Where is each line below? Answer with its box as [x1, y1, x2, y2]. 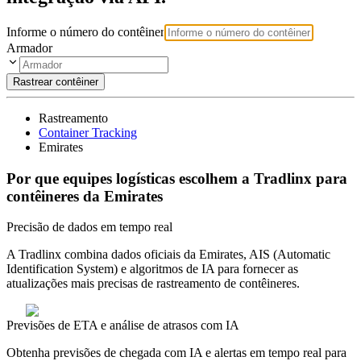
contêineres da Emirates [6, 187, 163, 205]
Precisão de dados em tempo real [6, 220, 172, 234]
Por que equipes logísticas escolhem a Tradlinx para [6, 169, 347, 187]
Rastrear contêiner [13, 75, 98, 88]
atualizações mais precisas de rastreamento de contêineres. [6, 276, 300, 291]
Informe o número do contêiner [6, 24, 164, 39]
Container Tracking [39, 125, 137, 139]
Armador [6, 40, 52, 55]
